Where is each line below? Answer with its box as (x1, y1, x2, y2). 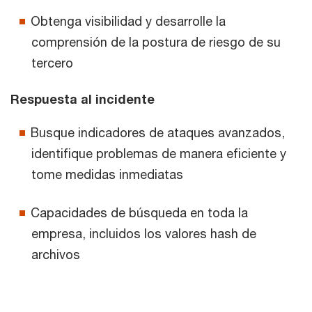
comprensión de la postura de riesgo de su (31, 34, 281, 50)
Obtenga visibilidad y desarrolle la (31, 13, 226, 29)
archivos (31, 247, 80, 263)
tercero (31, 55, 73, 71)
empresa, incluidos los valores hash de (31, 226, 256, 242)
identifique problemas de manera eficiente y (31, 146, 286, 162)
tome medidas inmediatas (31, 166, 183, 182)
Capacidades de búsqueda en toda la (31, 205, 248, 221)
